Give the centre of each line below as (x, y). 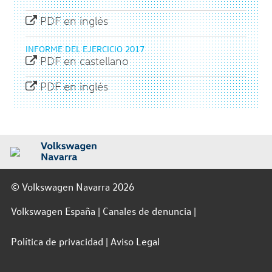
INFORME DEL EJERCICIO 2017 (85, 49)
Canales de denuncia (147, 211)
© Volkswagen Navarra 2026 (72, 187)
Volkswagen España (53, 211)
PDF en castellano (83, 61)
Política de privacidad (57, 241)
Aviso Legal (135, 241)
